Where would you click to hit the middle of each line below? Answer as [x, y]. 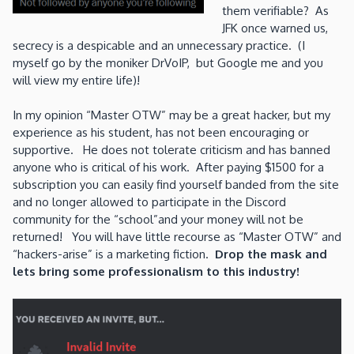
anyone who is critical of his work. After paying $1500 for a [168, 168]
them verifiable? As [275, 10]
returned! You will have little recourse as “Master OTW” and [177, 237]
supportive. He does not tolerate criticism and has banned [171, 150]
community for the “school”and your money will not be [158, 220]
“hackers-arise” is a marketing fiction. [114, 254]
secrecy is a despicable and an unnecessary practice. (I [159, 45]
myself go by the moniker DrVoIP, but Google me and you [168, 62]
